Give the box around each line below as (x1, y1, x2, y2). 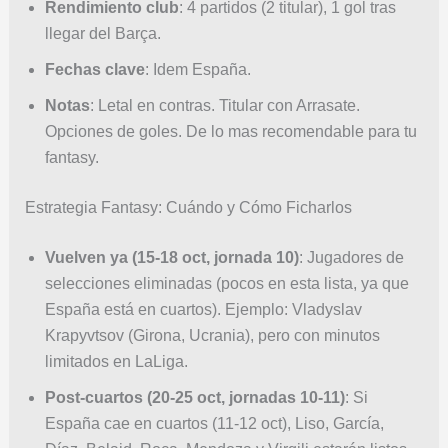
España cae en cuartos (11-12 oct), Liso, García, (44, 414, 384, 432)
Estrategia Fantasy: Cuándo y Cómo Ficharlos (24, 198, 352, 216)
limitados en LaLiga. (44, 352, 188, 370)
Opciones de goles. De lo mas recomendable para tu (44, 122, 417, 140)
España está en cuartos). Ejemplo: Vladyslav (44, 300, 362, 318)
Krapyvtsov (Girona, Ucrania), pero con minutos (44, 326, 380, 344)
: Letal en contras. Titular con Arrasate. (89, 96, 360, 114)
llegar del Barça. (44, 24, 161, 42)
